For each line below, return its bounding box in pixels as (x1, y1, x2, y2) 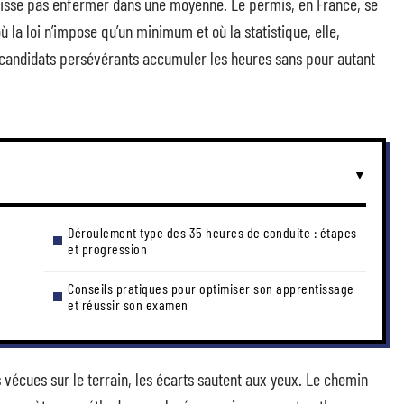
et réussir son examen (68, 296, 188, 313)
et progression (68, 240, 147, 257)
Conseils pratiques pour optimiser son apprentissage (68, 280, 354, 297)
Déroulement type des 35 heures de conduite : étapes (68, 224, 357, 241)
